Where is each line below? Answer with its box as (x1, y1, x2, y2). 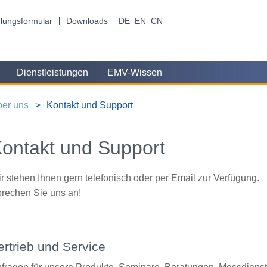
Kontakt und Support (46, 100, 133, 110)
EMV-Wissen (107, 67, 163, 78)
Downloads (66, 16, 108, 26)
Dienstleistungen (16, 67, 88, 78)
